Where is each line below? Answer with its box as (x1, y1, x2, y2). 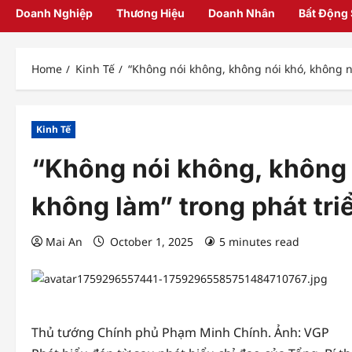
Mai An (46, 234, 82, 250)
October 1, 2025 (107, 234, 196, 250)
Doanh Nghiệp (16, 6, 93, 20)
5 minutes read (219, 234, 299, 250)
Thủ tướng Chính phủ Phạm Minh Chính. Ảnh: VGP (31, 324, 329, 342)
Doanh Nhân (208, 6, 275, 20)
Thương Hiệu (116, 6, 185, 20)
